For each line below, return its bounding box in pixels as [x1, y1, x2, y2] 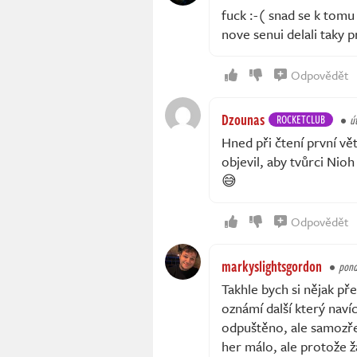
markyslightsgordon [222, 256, 322, 277]
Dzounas [222, 109, 265, 131]
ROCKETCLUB [277, 111, 325, 128]
